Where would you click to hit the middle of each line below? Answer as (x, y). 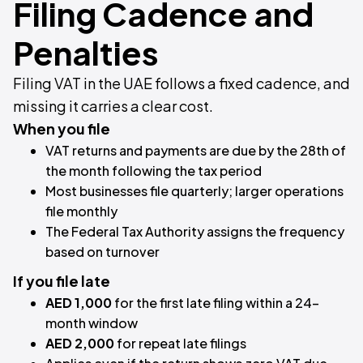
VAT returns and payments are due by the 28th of (196, 151)
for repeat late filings (180, 344)
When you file (62, 129)
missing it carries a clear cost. (113, 106)
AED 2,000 (80, 344)
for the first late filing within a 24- (216, 303)
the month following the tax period (154, 171)
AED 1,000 (79, 303)
